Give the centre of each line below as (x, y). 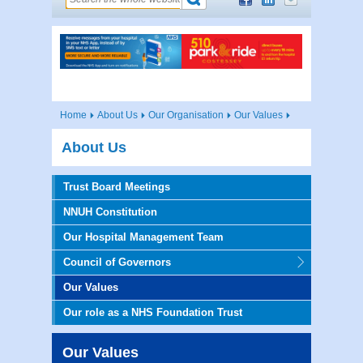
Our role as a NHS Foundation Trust (153, 312)
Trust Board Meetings (117, 186)
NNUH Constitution (110, 211)
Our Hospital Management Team (143, 237)
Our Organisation (186, 115)
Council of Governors (117, 262)
